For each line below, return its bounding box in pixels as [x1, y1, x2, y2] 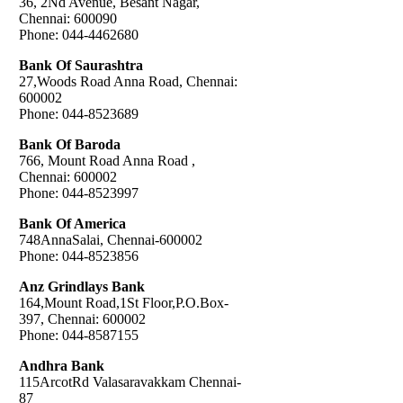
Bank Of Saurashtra [19, 57, 143, 73]
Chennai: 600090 [19, 10, 117, 26]
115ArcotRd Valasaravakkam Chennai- [19, 373, 241, 390]
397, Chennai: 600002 [19, 310, 146, 327]
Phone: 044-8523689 [19, 105, 139, 121]
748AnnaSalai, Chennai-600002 [19, 231, 202, 247]
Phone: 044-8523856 [19, 247, 139, 264]
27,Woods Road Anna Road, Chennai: [19, 73, 237, 89]
